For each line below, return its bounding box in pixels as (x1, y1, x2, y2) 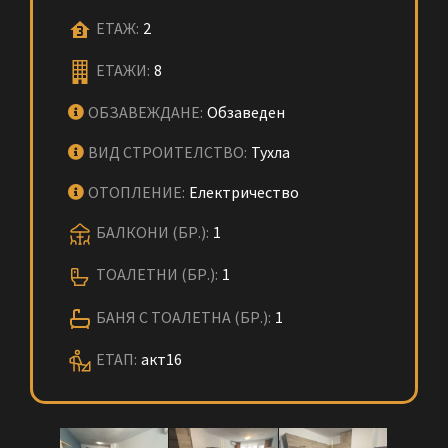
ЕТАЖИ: (96, 60, 150, 81)
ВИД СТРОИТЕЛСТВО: (88, 142, 247, 163)
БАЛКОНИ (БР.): (96, 222, 209, 243)
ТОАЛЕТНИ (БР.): (96, 264, 218, 285)
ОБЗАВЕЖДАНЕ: (88, 102, 203, 123)
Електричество (189, 182, 299, 203)
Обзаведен (207, 102, 285, 123)
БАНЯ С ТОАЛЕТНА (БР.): (96, 306, 271, 327)
